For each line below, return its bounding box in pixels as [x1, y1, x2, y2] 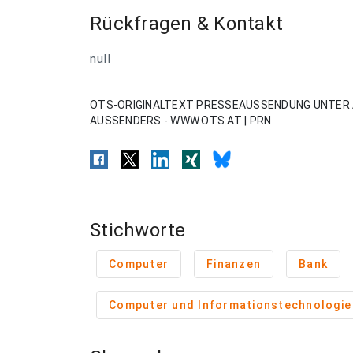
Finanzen [206, 258, 261, 270]
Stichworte [90, 219, 186, 241]
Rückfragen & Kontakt [90, 13, 283, 35]
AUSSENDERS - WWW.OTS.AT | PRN [90, 114, 272, 127]
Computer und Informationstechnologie [109, 299, 351, 311]
